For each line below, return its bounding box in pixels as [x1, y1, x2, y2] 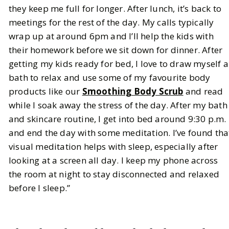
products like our [9, 85, 82, 98]
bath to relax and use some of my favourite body [9, 72, 211, 84]
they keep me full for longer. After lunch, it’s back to [9, 3, 222, 15]
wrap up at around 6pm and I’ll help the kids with [9, 30, 214, 42]
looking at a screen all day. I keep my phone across [9, 154, 218, 167]
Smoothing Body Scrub [82, 85, 184, 98]
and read [183, 85, 223, 98]
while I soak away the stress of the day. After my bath [9, 99, 227, 111]
